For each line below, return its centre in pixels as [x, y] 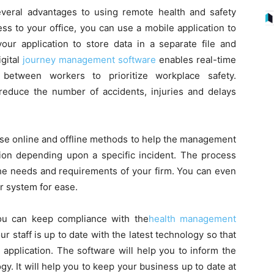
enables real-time [196, 60]
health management [192, 219]
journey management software [89, 60]
